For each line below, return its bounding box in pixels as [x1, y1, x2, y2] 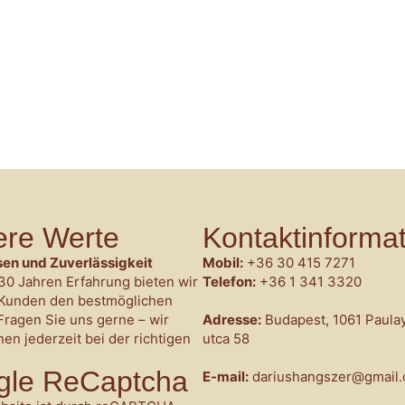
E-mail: [202, 368, 249, 386]
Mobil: [202, 254, 243, 272]
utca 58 [202, 330, 250, 348]
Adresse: [202, 311, 261, 329]
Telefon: [202, 273, 256, 291]
